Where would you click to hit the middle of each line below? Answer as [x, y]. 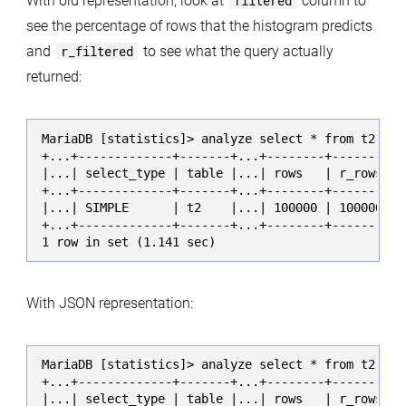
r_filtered [97, 52]
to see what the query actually [236, 52]
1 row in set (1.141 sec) [128, 242]
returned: [53, 77]
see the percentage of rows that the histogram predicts [199, 26]
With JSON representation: [109, 303]
